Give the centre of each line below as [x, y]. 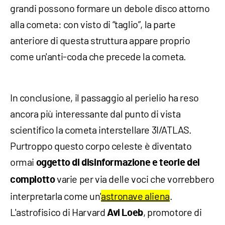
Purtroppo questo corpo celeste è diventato [101, 145]
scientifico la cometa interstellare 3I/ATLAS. [101, 129]
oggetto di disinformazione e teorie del [118, 162]
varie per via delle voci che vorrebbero [136, 179]
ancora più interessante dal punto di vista [95, 113]
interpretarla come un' [56, 196]
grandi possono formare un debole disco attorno [110, 8]
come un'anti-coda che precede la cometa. [98, 56]
